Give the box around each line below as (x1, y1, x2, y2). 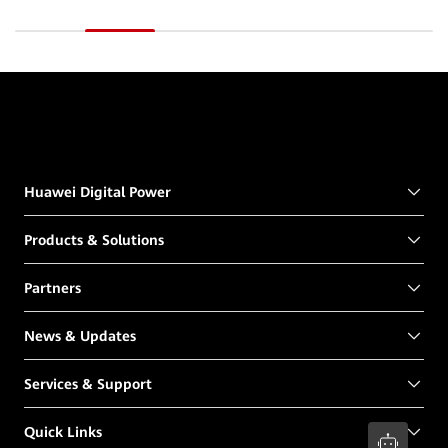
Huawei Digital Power (24, 183, 171, 200)
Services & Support (24, 375, 152, 392)
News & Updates (24, 327, 136, 344)
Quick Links (24, 423, 102, 440)
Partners (24, 279, 81, 296)
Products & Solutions (24, 231, 164, 248)
